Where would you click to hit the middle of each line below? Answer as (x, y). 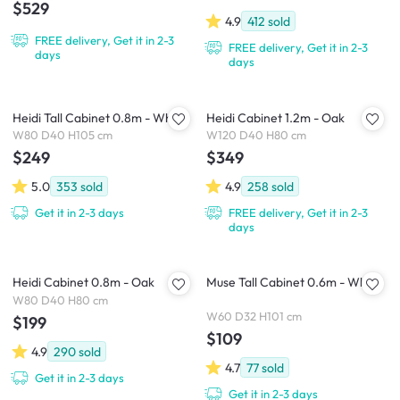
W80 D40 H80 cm (60, 300)
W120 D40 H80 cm (256, 135)
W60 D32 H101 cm (254, 317)
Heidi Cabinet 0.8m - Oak (83, 283)
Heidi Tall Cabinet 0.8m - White (100, 117)
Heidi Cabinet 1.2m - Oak (275, 117)
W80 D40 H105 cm (62, 135)
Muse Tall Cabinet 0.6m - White (294, 283)
